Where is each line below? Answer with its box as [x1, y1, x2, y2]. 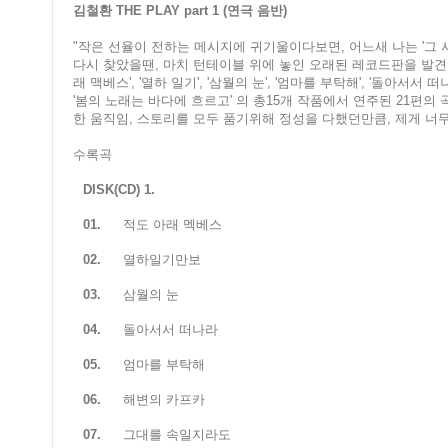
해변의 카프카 [123, 392, 205, 408]
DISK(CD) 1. [83, 182, 155, 198]
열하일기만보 [123, 252, 201, 268]
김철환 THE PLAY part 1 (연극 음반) [73, 3, 287, 19]
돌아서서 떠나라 [123, 322, 218, 338]
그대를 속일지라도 [123, 427, 231, 443]
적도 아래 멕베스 [123, 217, 222, 233]
